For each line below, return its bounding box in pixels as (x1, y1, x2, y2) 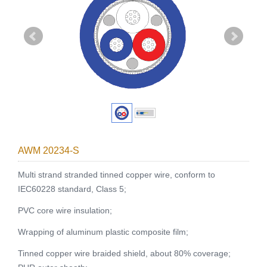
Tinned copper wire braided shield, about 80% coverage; (18, 248, 231, 258)
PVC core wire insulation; (18, 205, 112, 215)
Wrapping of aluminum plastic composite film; (18, 226, 188, 237)
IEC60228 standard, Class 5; (18, 184, 126, 194)
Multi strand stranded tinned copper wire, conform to (18, 169, 215, 179)
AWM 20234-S (18, 145, 79, 156)
